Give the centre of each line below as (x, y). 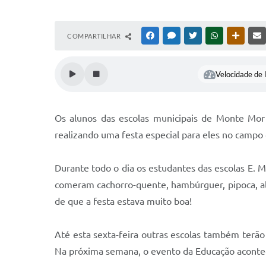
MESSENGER (196, 36)
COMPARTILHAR (95, 36)
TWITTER (213, 36)
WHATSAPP (237, 36)
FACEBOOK (173, 36)
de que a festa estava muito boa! (126, 201)
